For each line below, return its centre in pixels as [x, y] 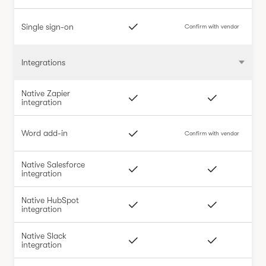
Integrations [43, 62]
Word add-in [45, 133]
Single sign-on [47, 26]
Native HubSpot [50, 200]
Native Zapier [46, 93]
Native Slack [44, 235]
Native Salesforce [53, 164]
